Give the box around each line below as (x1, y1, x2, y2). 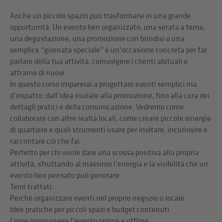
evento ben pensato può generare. (10, 171, 122, 181)
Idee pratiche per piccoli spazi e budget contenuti (10, 205, 170, 215)
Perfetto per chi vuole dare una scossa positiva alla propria (10, 148, 199, 158)
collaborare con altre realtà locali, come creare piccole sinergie (10, 114, 212, 124)
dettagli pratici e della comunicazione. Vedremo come (10, 103, 184, 112)
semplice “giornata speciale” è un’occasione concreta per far (10, 46, 208, 55)
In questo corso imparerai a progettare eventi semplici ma (10, 80, 197, 90)
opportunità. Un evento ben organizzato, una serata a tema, (10, 23, 206, 33)
